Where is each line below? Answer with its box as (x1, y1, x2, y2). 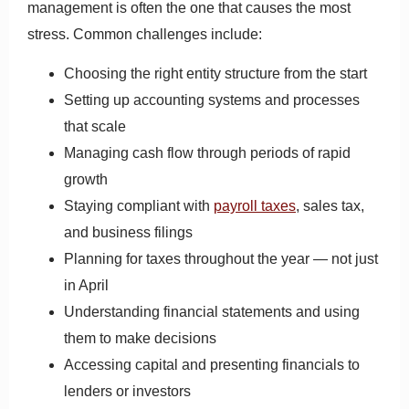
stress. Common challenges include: (27, 26, 262, 43)
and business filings (64, 225, 193, 241)
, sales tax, (296, 198, 364, 215)
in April (64, 278, 109, 294)
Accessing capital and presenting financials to (64, 357, 360, 373)
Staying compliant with (64, 198, 214, 215)
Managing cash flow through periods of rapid (64, 145, 351, 162)
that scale (64, 119, 126, 135)
